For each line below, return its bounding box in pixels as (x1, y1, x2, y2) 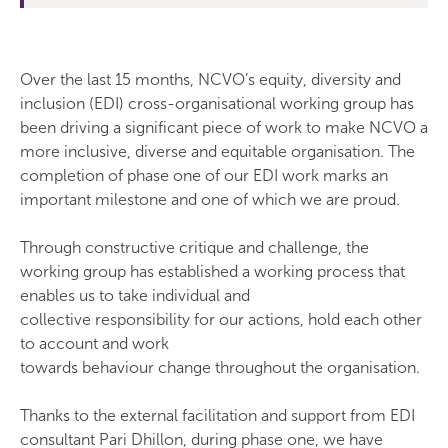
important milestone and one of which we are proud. (20, 190, 400, 209)
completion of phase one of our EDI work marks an (20, 166, 388, 185)
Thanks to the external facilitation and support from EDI (20, 406, 415, 425)
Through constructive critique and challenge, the (20, 238, 369, 257)
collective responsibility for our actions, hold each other (20, 310, 422, 329)
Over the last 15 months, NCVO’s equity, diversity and (20, 70, 401, 89)
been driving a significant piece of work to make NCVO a (20, 118, 428, 137)
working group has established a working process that (20, 262, 405, 281)
